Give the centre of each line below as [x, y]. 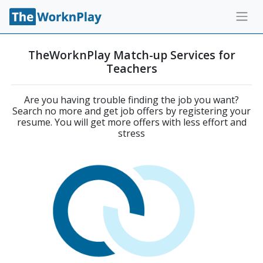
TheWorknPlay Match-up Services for [131, 55]
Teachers [131, 68]
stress [131, 133]
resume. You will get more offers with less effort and [131, 122]
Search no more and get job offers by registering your [131, 111]
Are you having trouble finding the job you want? [131, 100]
